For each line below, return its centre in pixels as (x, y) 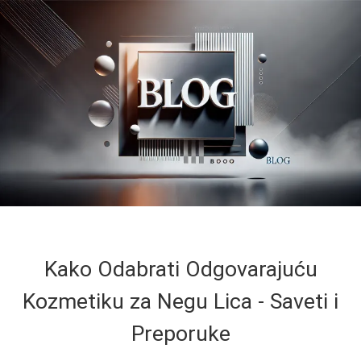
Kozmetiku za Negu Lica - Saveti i (180, 301)
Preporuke (180, 333)
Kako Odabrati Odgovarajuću (180, 269)
